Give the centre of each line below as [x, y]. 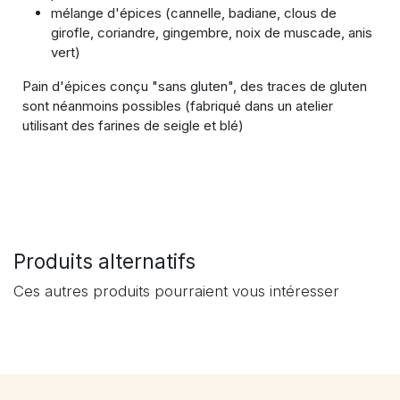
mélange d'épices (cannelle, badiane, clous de [194, 13]
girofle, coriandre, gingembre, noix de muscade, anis [212, 33]
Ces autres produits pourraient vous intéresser [176, 291]
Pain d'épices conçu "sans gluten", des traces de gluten [195, 86]
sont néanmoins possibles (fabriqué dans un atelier [178, 106]
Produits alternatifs [104, 261]
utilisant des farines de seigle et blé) [133, 125]
